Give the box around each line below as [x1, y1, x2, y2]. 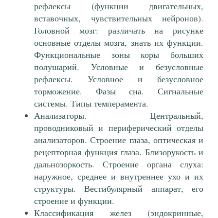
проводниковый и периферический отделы [34, 122, 203, 134]
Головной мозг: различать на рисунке [34, 24, 203, 36]
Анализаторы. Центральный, [34, 109, 203, 122]
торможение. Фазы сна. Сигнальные [34, 85, 203, 97]
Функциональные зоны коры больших [34, 49, 203, 61]
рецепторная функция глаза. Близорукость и [34, 146, 203, 158]
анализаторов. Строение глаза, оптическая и [34, 134, 203, 146]
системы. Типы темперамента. [34, 97, 148, 109]
